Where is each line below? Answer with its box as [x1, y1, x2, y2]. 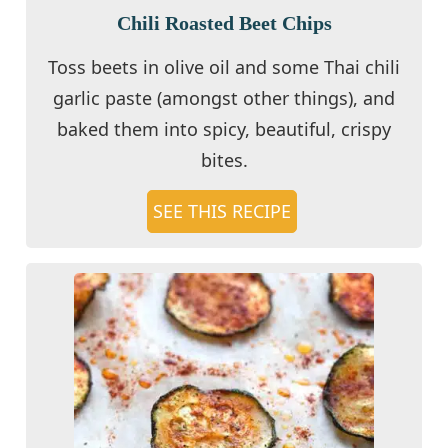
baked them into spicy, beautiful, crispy [57, 116, 391, 141]
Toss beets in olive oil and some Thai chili [48, 54, 400, 79]
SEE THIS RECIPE [152, 198, 291, 223]
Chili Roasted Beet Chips [116, 11, 332, 34]
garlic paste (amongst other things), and [53, 85, 395, 110]
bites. [200, 147, 248, 172]
